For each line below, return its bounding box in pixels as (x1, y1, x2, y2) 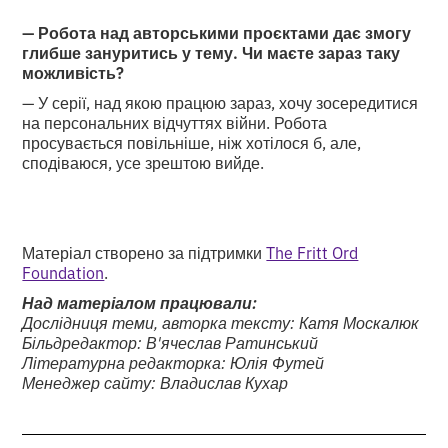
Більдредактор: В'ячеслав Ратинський (22, 330, 319, 353)
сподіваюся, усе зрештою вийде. (22, 150, 265, 173)
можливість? (22, 60, 125, 83)
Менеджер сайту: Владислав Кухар (22, 370, 289, 393)
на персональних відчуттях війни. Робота (22, 110, 328, 133)
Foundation (22, 260, 105, 283)
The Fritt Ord (266, 240, 359, 263)
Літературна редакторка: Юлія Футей (22, 350, 325, 373)
